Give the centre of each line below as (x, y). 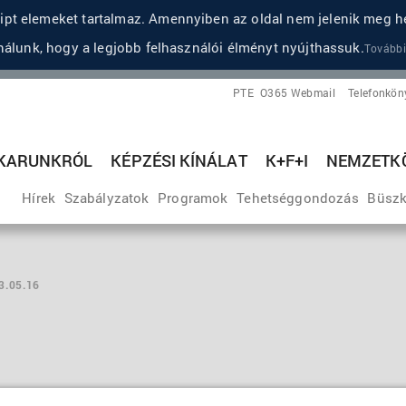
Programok (193, 198)
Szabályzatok (106, 198)
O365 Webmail (298, 92)
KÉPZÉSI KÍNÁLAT (179, 160)
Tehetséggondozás (298, 198)
